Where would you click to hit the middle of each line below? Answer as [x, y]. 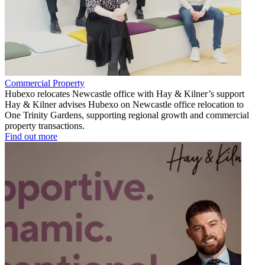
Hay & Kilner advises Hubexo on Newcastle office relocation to [124, 104]
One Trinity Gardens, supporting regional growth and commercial [127, 115]
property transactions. [45, 125]
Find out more [31, 136]
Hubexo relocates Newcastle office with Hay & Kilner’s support [125, 93]
